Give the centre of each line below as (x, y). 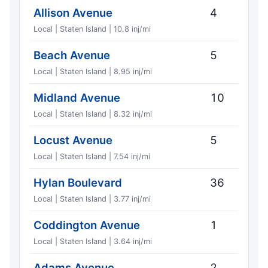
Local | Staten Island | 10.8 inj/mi (92, 29)
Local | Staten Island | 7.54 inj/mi (92, 157)
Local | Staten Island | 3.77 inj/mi (92, 199)
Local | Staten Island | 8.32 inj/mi (93, 114)
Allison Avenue (73, 13)
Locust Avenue (73, 140)
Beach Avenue (72, 55)
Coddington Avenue (87, 225)
